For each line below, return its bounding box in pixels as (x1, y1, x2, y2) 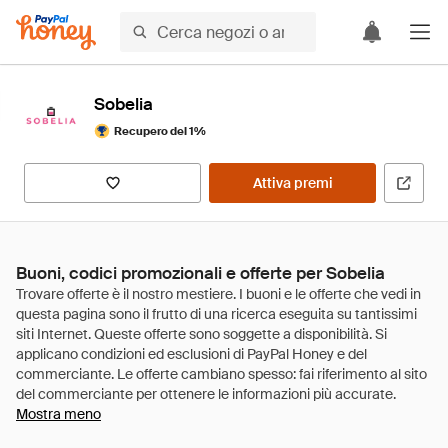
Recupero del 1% (114, 123, 206, 138)
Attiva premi (252, 174, 333, 192)
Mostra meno (16, 405, 101, 423)
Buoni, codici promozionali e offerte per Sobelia (16, 262, 385, 284)
